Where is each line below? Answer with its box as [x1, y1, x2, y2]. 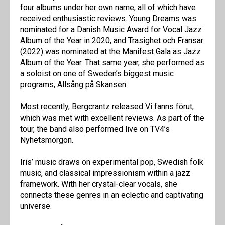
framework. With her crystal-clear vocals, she [20, 179, 177, 189]
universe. [20, 201, 52, 211]
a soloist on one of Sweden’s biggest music [20, 69, 174, 79]
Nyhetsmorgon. [20, 135, 73, 145]
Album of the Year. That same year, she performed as [20, 58, 204, 68]
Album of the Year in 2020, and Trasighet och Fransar [20, 36, 203, 46]
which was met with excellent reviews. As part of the [20, 113, 204, 123]
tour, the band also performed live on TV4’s [20, 124, 170, 134]
